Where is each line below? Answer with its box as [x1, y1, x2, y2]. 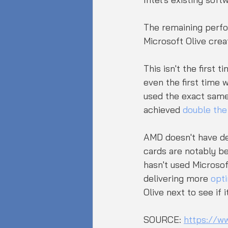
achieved [144, 103, 183, 116]
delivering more [144, 172, 211, 184]
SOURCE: [144, 213, 184, 225]
